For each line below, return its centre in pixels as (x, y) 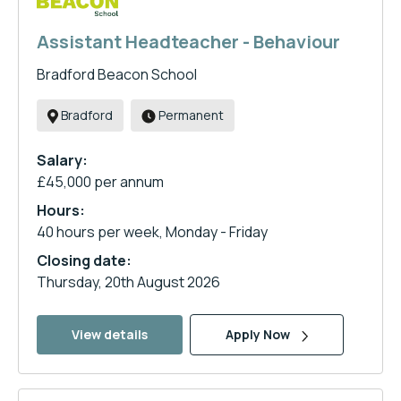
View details (110, 334)
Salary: (62, 160)
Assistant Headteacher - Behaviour (188, 42)
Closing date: (84, 260)
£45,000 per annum (100, 182)
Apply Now (259, 334)
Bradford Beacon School (117, 74)
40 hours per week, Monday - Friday (152, 232)
